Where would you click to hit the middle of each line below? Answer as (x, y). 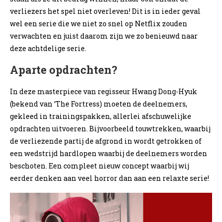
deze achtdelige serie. (48, 48)
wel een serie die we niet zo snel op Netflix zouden (99, 23)
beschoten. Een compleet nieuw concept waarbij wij (100, 166)
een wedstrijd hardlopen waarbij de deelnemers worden (109, 153)
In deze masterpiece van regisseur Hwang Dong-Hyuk (104, 91)
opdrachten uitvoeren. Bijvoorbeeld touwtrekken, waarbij (110, 128)
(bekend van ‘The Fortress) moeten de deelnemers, (99, 104)
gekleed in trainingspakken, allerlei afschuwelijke (101, 116)
